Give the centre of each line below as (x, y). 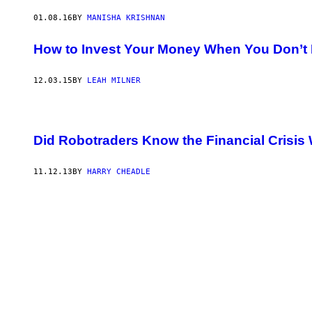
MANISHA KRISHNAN (126, 18)
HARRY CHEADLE (119, 172)
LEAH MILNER (114, 80)
